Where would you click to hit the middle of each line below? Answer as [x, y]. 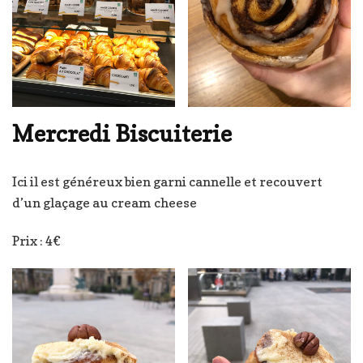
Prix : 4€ [36, 241]
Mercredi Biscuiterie [122, 134]
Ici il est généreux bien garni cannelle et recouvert [167, 182]
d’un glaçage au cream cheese [105, 203]
